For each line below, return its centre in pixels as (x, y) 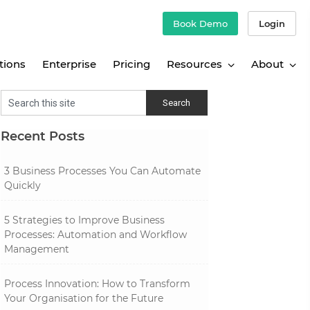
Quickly (22, 185)
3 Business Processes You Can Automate (102, 171)
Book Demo (200, 23)
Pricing (131, 64)
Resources (194, 64)
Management (37, 249)
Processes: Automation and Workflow (95, 235)
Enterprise (69, 64)
